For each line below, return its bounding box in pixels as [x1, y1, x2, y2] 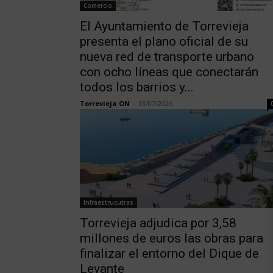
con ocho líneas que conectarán [79, 65, 258, 80]
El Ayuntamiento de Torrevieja [79, 19, 249, 34]
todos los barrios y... [79, 80, 194, 95]
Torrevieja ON [79, 99, 130, 108]
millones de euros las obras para [79, 231, 263, 246]
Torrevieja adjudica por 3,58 [79, 216, 236, 231]
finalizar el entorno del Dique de [79, 246, 259, 261]
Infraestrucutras [83, 198, 133, 207]
